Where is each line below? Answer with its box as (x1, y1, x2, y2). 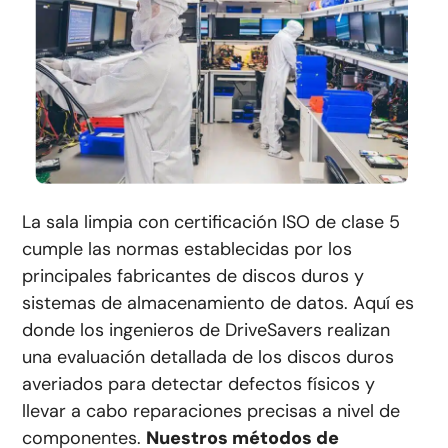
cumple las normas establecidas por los (22, 236, 353, 261)
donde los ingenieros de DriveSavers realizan (22, 317, 391, 342)
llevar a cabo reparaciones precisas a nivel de (22, 398, 401, 423)
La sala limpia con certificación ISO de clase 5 (22, 209, 401, 234)
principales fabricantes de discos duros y (22, 263, 365, 288)
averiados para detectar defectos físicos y (22, 371, 376, 396)
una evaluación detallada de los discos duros (22, 344, 395, 369)
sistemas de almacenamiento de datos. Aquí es (22, 290, 415, 315)
